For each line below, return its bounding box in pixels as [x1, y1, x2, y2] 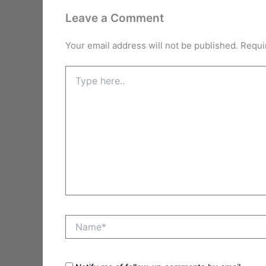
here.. [64, 78, 87, 88]
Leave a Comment [65, 11, 164, 25]
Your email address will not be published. [65, 39, 238, 51]
